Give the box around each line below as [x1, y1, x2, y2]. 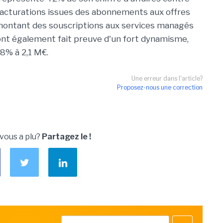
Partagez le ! [42, 132, 91, 141]
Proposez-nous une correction [117, 84, 203, 91]
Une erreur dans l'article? [131, 75, 203, 82]
